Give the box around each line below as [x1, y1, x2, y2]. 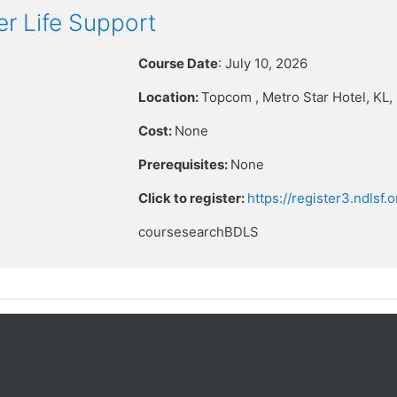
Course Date [138, 55, 219, 72]
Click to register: [138, 190, 248, 206]
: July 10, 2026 [218, 55, 308, 72]
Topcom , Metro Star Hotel [201, 89, 367, 105]
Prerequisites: [138, 156, 231, 173]
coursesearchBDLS [138, 223, 260, 240]
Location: [138, 89, 202, 105]
